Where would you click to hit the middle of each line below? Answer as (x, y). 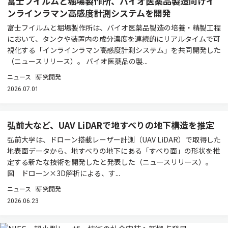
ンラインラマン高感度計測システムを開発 (89, 13)
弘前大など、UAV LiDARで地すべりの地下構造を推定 (111, 125)
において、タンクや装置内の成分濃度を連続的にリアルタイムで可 (114, 39)
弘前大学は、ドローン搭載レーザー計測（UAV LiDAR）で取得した (114, 139)
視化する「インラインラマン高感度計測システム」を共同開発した (114, 50)
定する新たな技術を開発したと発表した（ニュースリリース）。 (110, 162)
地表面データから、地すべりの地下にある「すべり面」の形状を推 (113, 151)
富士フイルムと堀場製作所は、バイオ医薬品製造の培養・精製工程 (114, 27)
